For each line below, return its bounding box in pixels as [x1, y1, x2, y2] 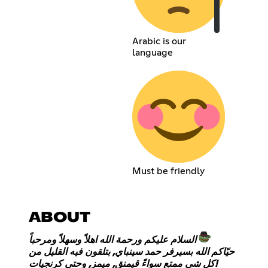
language [132, 47, 173, 57]
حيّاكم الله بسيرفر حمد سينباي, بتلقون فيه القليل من [29, 247, 234, 257]
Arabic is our [132, 36, 186, 46]
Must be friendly [132, 166, 205, 176]
